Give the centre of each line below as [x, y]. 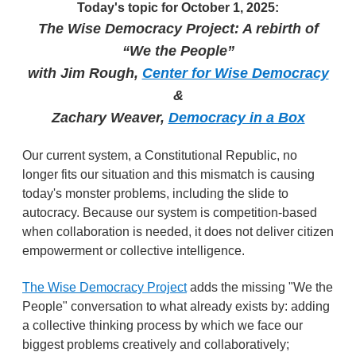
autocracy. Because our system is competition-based [170, 213]
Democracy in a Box [236, 118]
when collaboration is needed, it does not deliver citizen [178, 232]
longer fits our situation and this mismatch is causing [168, 174]
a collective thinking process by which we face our [163, 325]
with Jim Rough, [85, 73]
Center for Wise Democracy [235, 73]
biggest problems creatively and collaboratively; [156, 344]
